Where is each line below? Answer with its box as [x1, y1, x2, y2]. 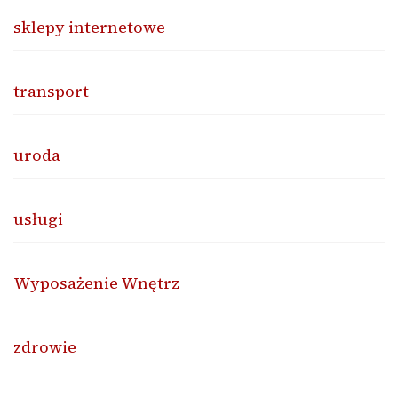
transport [13, 80, 89, 103]
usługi [13, 208, 63, 231]
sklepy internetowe [13, 16, 165, 39]
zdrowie [13, 336, 76, 359]
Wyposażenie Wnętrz [13, 272, 179, 295]
